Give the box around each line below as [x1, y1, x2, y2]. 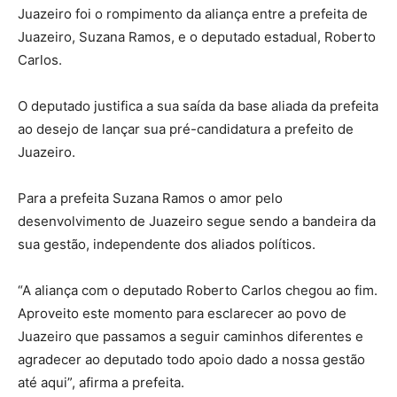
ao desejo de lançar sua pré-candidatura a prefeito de [18, 121, 354, 138]
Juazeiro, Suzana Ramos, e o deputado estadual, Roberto [18, 28, 376, 46]
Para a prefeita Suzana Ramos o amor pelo [18, 190, 283, 207]
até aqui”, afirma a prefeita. [18, 374, 184, 392]
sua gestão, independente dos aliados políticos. [18, 236, 315, 253]
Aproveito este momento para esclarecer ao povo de [18, 305, 346, 323]
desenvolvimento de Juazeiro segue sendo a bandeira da [18, 213, 376, 230]
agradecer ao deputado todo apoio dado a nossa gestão [18, 351, 365, 369]
